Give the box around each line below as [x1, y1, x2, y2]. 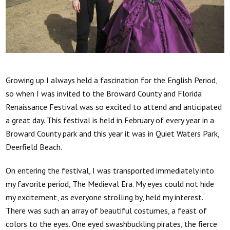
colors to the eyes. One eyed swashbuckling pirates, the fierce [6, 218, 218, 229]
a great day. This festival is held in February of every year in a [6, 114, 215, 125]
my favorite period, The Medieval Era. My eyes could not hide [6, 178, 215, 189]
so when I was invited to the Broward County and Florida [6, 88, 202, 99]
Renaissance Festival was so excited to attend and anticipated [6, 101, 222, 112]
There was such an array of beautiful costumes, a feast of [6, 205, 207, 216]
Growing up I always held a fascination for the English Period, [6, 74, 218, 85]
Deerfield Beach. [6, 141, 63, 152]
